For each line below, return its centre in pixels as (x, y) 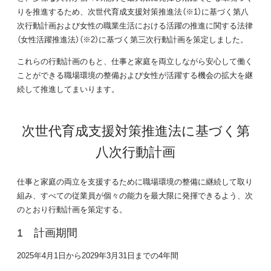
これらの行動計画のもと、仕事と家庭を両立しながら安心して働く (135, 61)
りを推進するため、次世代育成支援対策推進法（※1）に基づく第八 (133, 11)
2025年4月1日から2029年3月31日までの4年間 (98, 255)
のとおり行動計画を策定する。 (72, 209)
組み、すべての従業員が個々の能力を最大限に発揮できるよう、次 (135, 195)
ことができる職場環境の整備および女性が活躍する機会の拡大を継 (135, 75)
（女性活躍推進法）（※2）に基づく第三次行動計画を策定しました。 (132, 39)
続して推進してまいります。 (68, 89)
